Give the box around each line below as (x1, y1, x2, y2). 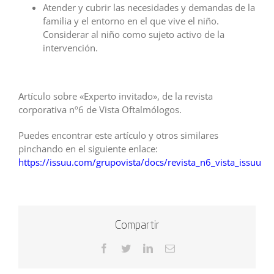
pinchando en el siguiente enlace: (18, 142, 158, 155)
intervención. (43, 41, 98, 54)
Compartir (114, 220, 160, 232)
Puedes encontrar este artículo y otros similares (18, 128, 218, 141)
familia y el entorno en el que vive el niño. (43, 14, 219, 27)
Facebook (108, 242, 146, 253)
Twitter (130, 242, 158, 253)
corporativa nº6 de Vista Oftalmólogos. (18, 103, 182, 116)
